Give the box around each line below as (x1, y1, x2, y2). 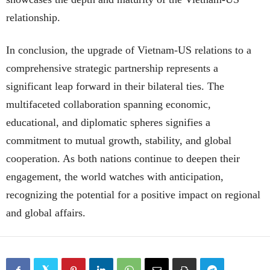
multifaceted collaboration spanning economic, (6, 98, 211, 111)
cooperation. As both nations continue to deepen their (6, 152, 240, 165)
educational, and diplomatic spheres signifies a (6, 116, 210, 129)
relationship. (6, 11, 60, 24)
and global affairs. (6, 207, 86, 219)
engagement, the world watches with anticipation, (6, 171, 224, 183)
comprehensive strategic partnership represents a (6, 62, 218, 75)
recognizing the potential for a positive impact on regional (6, 189, 260, 201)
